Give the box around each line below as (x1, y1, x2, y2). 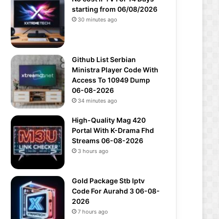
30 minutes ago (78, 16, 117, 23)
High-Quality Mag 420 (72, 116, 146, 124)
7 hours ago (78, 208, 108, 215)
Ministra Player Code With (72, 66, 158, 74)
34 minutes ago (78, 97, 117, 104)
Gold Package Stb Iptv (72, 176, 145, 185)
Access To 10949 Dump (72, 76, 150, 84)
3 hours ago (78, 148, 109, 154)
